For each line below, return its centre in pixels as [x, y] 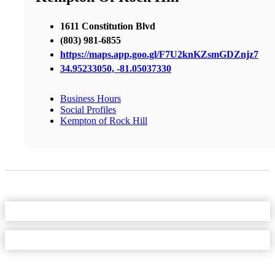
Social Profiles [88, 109]
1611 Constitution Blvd [108, 26]
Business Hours [91, 98]
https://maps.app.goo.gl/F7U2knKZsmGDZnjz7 [159, 54]
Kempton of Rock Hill [104, 120]
